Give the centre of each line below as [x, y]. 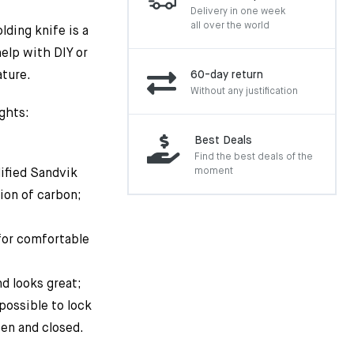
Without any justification [244, 92]
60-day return [227, 75]
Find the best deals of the [254, 157]
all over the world [230, 26]
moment [214, 171]
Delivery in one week [238, 12]
